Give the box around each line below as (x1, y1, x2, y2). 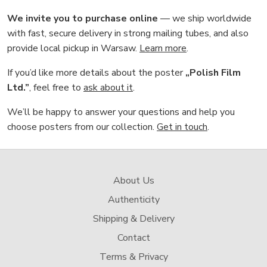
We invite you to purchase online (7, 12, 158, 26)
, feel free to (29, 81, 83, 95)
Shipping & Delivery (92, 212, 175, 226)
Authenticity (107, 193, 160, 207)
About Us (113, 174, 154, 188)
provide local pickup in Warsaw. (7, 42, 139, 55)
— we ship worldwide (158, 12, 252, 26)
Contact (117, 231, 150, 245)
